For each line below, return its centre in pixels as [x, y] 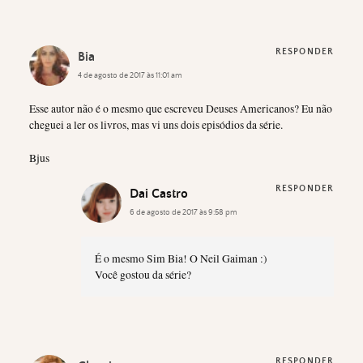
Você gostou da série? [143, 275]
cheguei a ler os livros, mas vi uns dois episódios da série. [156, 125]
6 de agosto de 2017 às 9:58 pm [184, 212]
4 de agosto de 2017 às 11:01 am [130, 75]
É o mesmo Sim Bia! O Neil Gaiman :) [181, 259]
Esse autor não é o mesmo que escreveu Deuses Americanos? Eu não [181, 109]
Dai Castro [159, 194]
